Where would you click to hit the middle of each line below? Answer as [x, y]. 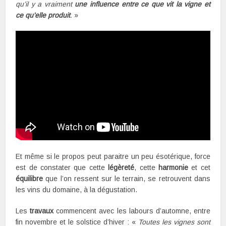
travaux [42, 211]
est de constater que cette [62, 167]
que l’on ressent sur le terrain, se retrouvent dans [127, 178]
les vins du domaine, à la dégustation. [77, 189]
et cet [199, 167]
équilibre [30, 178]
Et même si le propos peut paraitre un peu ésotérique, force [113, 156]
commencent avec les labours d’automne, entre [132, 211]
